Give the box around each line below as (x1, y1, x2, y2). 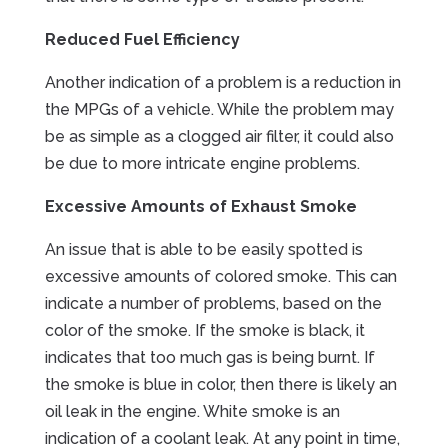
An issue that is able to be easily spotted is (44, 239, 363, 259)
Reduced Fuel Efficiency (44, 29, 240, 49)
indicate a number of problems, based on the (44, 293, 382, 313)
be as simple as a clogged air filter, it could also (44, 126, 394, 146)
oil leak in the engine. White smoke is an (44, 401, 340, 421)
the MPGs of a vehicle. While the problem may (44, 99, 394, 119)
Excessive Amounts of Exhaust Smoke (44, 196, 357, 216)
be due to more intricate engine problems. (44, 153, 360, 173)
